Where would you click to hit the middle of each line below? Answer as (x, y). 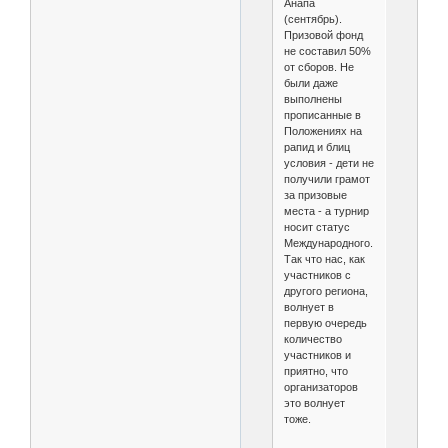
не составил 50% (327, 50)
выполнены (312, 98)
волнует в (308, 306)
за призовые (315, 194)
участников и (317, 354)
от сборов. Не (318, 66)
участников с (317, 274)
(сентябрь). (312, 18)
